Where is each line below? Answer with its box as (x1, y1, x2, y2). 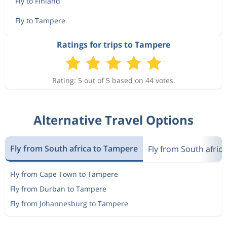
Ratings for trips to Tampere (57, 39, 170, 50)
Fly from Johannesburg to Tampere (10, 199, 128, 208)
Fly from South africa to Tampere (10, 142, 138, 154)
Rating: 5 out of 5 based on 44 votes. (52, 75, 175, 85)
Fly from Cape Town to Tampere (10, 169, 118, 179)
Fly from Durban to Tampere (10, 184, 106, 194)
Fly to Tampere (15, 16, 65, 25)
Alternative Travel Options (33, 111, 194, 128)
